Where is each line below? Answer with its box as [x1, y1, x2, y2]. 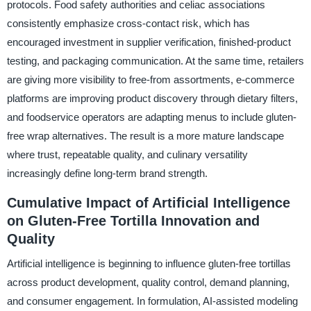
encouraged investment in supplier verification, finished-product [6, 35, 291, 48]
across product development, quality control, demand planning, [6, 276, 289, 289]
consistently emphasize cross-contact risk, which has [6, 17, 250, 29]
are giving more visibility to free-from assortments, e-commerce [6, 73, 294, 85]
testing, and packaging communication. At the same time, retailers [6, 54, 304, 67]
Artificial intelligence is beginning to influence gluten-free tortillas [6, 258, 291, 270]
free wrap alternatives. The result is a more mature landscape [6, 129, 284, 142]
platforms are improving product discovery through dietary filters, [6, 92, 298, 104]
